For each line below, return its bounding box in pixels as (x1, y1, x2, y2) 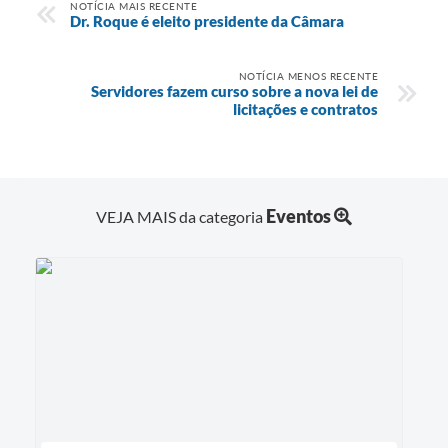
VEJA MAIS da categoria (96, 206, 266, 226)
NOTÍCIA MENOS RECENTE (238, 69, 378, 82)
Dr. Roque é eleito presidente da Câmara (70, 11, 344, 30)
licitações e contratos (233, 99, 378, 118)
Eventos (266, 204, 331, 227)
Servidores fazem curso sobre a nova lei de (91, 81, 378, 100)
